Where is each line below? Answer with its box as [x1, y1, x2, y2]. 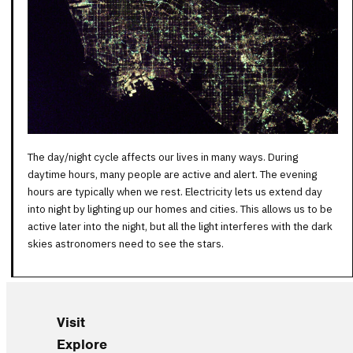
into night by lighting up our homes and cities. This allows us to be [28, 202, 333, 217]
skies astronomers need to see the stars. [28, 236, 224, 251]
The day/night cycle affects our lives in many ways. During [28, 150, 298, 165]
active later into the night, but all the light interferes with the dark [28, 219, 333, 234]
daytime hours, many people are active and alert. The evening [28, 167, 317, 182]
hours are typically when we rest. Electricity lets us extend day [28, 184, 322, 199]
